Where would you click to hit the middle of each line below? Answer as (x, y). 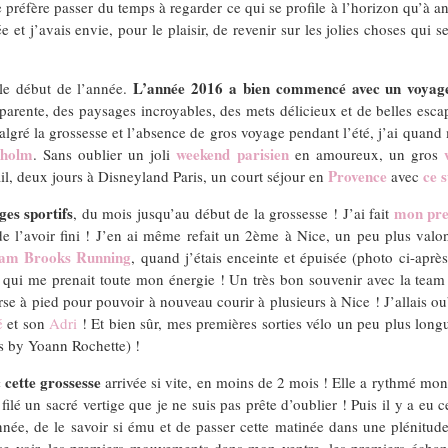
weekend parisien (232, 153)
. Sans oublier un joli (105, 153)
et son (25, 322)
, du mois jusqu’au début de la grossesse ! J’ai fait (233, 212)
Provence (357, 175)
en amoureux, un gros (366, 153)
